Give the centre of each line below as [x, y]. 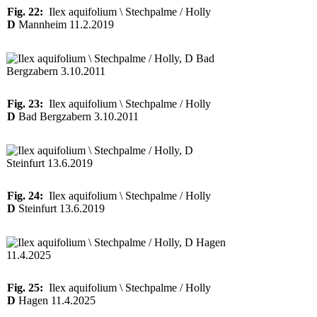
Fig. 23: [25, 104]
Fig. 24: [25, 196]
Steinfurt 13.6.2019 [60, 208]
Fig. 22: [25, 12]
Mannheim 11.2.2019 [65, 24]
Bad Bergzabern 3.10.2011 [77, 116]
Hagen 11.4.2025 [56, 300]
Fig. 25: [25, 288]
